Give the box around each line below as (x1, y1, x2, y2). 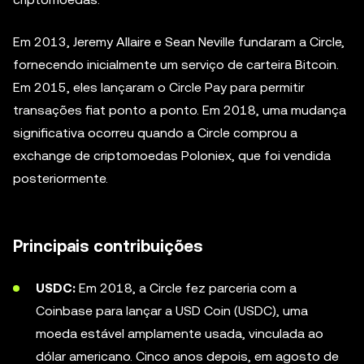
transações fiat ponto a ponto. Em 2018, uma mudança (13, 102, 346, 118)
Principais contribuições (13, 236, 203, 256)
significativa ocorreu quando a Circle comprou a (13, 125, 297, 141)
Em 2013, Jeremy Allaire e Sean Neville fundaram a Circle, (13, 34, 344, 50)
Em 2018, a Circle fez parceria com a (76, 280, 297, 296)
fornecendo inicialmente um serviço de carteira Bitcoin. (13, 57, 339, 72)
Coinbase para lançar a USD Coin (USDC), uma (36, 303, 308, 318)
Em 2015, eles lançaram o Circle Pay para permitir (13, 80, 305, 95)
